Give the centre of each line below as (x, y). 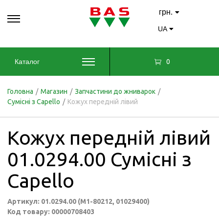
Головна (20, 91)
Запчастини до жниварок (115, 91)
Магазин (54, 91)
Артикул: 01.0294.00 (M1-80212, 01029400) (78, 201)
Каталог (27, 62)
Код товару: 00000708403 (51, 212)
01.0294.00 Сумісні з (99, 159)
